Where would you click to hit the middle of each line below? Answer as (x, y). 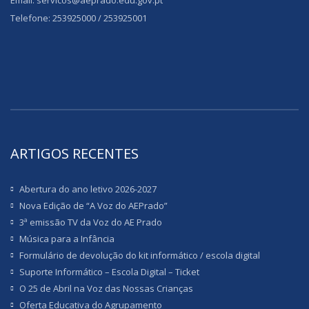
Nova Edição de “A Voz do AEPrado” (93, 206)
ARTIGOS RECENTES (74, 153)
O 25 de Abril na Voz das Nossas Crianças (106, 289)
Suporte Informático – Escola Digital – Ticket (109, 272)
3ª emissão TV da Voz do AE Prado (91, 222)
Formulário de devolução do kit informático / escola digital (140, 256)
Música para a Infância (67, 239)
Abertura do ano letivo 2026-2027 (88, 189)
